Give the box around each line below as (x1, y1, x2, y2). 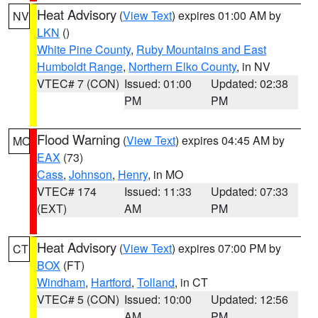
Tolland (137, 274, 175, 290)
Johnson (69, 166, 112, 182)
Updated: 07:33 (211, 183, 289, 199)
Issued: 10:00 (124, 291, 192, 307)
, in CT (175, 274, 208, 290)
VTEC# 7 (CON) (37, 75, 119, 92)
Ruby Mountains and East (136, 41, 266, 57)
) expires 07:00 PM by (172, 240, 281, 256)
